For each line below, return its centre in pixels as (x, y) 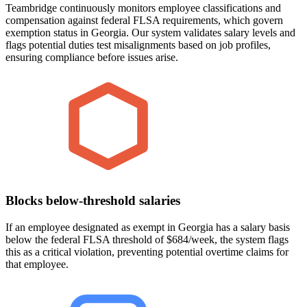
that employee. (37, 264)
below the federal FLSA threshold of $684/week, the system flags (147, 239)
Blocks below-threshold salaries (93, 200)
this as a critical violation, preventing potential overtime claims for (147, 251)
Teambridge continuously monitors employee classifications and (143, 8)
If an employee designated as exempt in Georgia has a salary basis (148, 227)
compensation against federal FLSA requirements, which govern (144, 21)
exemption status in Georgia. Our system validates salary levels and (150, 33)
